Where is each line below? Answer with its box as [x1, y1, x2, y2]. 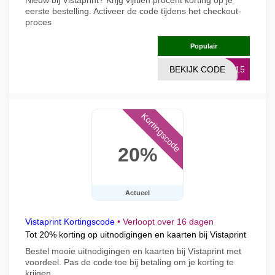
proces [25, 17, 52, 27]
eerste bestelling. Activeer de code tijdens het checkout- [25, 6, 241, 16]
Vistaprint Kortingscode [25, 217, 115, 227]
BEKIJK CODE [169, 64, 225, 74]
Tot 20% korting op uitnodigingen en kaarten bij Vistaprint [25, 230, 246, 239]
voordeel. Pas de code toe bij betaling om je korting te [25, 257, 234, 267]
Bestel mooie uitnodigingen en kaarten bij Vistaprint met [25, 246, 241, 256]
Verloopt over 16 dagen [123, 217, 214, 227]
